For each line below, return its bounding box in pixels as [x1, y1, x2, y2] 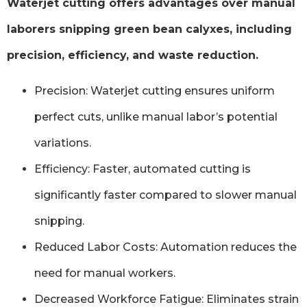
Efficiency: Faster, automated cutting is [34, 162, 251, 176]
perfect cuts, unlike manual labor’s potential [34, 110, 278, 124]
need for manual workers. [34, 267, 175, 280]
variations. [34, 136, 91, 150]
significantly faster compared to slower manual [34, 188, 297, 202]
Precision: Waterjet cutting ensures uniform [34, 84, 275, 98]
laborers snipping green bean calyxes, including [7, 23, 292, 36]
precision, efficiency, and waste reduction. [7, 49, 258, 62]
